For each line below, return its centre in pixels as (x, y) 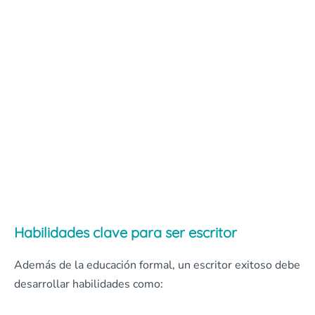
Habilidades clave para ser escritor (126, 232)
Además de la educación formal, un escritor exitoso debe (157, 265)
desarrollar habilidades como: (89, 284)
